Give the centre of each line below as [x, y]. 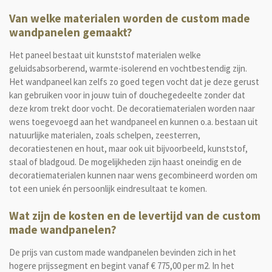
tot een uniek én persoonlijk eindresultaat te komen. [109, 188]
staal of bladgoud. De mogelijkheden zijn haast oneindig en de [125, 161]
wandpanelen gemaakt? [72, 32]
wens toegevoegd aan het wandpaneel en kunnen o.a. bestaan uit [134, 121]
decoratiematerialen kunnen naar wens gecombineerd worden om [133, 175]
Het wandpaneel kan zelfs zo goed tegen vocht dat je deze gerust [134, 81]
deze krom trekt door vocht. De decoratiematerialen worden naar [132, 108]
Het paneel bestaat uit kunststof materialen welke [105, 55]
